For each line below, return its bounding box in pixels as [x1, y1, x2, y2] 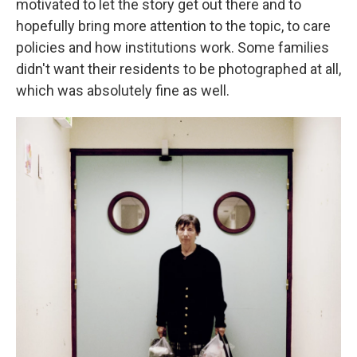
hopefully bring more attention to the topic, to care [16, 18, 331, 35]
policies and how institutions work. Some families [16, 39, 329, 57]
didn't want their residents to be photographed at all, [16, 61, 341, 78]
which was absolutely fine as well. [16, 82, 229, 100]
